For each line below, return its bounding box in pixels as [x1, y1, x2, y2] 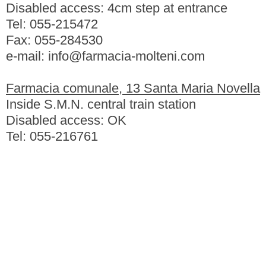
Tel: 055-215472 [6, 17, 98, 31]
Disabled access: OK [6, 113, 126, 128]
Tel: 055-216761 [6, 129, 98, 144]
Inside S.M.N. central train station [6, 97, 196, 112]
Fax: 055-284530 [6, 33, 103, 47]
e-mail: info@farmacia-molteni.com [6, 49, 205, 64]
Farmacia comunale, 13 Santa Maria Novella [6, 81, 260, 96]
